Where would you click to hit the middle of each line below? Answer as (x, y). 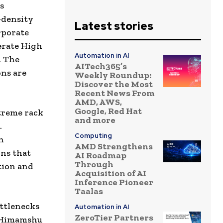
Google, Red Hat (108, 111)
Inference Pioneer (114, 182)
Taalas (89, 191)
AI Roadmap (101, 156)
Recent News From (115, 93)
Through (94, 165)
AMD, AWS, (98, 102)
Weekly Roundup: (113, 75)
